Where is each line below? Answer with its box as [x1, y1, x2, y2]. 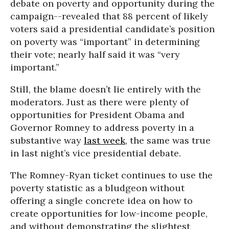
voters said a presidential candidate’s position [10, 23, 215, 35]
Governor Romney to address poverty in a [10, 122, 194, 133]
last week [84, 134, 125, 146]
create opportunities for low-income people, [10, 208, 208, 219]
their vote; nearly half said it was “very [10, 49, 180, 60]
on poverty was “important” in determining [10, 36, 200, 48]
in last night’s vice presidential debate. [10, 147, 181, 159]
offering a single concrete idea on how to [10, 195, 193, 207]
